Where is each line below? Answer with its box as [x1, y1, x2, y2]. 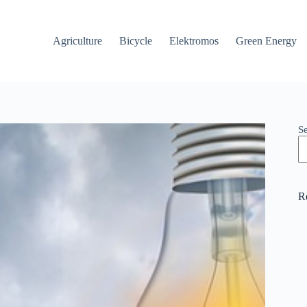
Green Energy [236, 35, 297, 47]
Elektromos [169, 35, 219, 47]
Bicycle [119, 35, 153, 47]
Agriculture [53, 35, 103, 47]
